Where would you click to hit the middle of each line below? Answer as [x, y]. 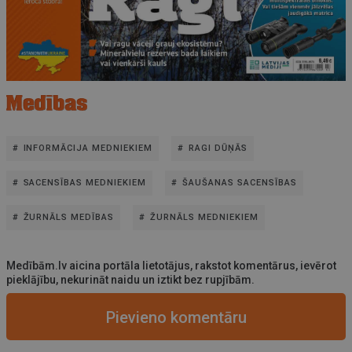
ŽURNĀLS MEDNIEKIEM [204, 217]
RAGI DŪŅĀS [218, 148]
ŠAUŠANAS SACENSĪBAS [239, 182]
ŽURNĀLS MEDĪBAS [69, 217]
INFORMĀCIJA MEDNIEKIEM [88, 148]
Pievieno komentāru [176, 317]
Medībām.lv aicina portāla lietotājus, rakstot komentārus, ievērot [171, 265]
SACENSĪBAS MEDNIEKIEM [85, 182]
